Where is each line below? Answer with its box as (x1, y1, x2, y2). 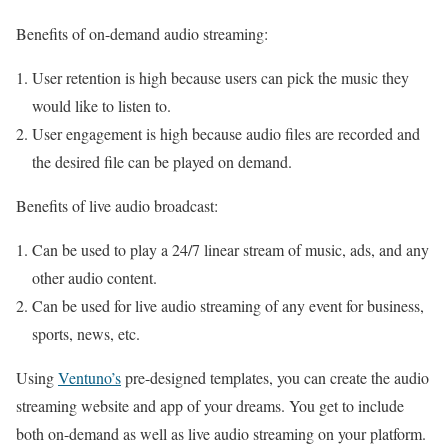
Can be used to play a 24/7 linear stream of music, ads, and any (32, 238, 429, 260)
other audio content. (32, 266, 157, 288)
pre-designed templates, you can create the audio (121, 366, 429, 388)
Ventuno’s (58, 366, 121, 388)
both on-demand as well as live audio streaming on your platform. (16, 422, 426, 444)
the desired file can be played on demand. (32, 150, 297, 172)
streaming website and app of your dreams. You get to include (16, 394, 404, 416)
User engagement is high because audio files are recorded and (32, 122, 420, 144)
